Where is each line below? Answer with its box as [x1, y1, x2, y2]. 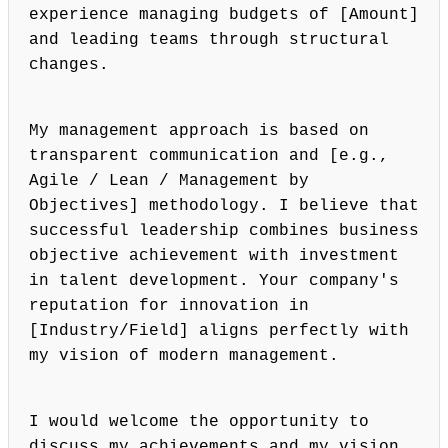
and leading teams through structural [29, 31, 389, 50]
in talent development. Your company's [29, 272, 399, 291]
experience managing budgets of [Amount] [29, 6, 419, 25]
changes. [29, 56, 109, 75]
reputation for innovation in [29, 297, 309, 316]
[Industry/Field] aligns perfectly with [29, 322, 409, 341]
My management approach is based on [29, 122, 369, 141]
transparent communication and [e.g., [29, 147, 389, 166]
